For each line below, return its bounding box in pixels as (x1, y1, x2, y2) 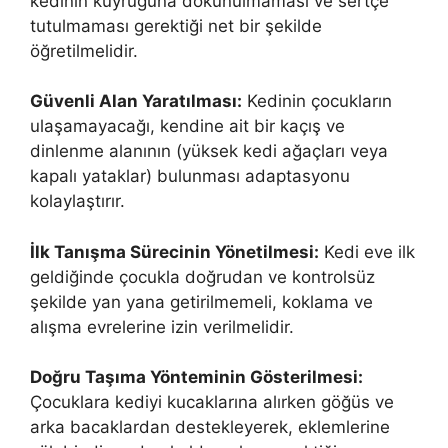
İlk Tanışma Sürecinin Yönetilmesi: (30, 241, 319, 262)
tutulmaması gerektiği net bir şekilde (30, 15, 322, 36)
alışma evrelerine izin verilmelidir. (30, 316, 294, 337)
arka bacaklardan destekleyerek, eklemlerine (30, 417, 390, 438)
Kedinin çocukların (242, 91, 392, 112)
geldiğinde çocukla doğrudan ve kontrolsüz (30, 266, 375, 287)
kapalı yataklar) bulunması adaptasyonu (30, 166, 350, 187)
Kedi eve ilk (319, 241, 415, 262)
